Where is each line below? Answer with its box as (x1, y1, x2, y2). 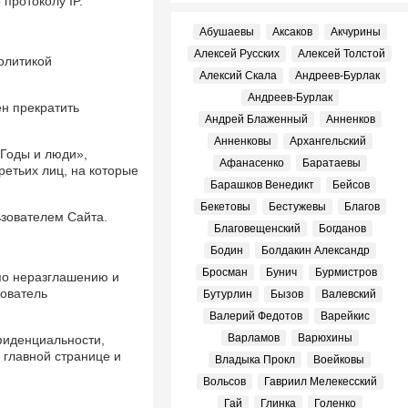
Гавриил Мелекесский (263, 375, 377, 388)
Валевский (321, 288, 376, 301)
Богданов (318, 222, 366, 235)
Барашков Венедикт (209, 178, 314, 191)
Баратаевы (301, 157, 361, 169)
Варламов (227, 331, 280, 344)
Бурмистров (315, 266, 377, 279)
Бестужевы (268, 200, 326, 213)
